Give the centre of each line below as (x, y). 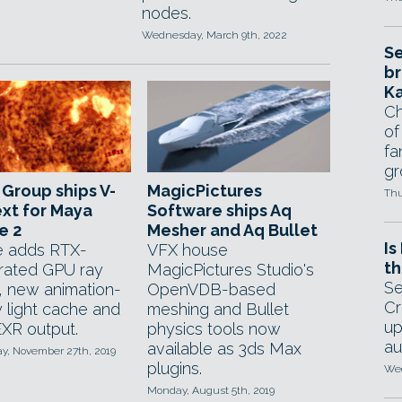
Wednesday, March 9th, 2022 (214, 35)
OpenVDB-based (211, 289)
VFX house (188, 250)
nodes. (166, 13)
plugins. (175, 368)
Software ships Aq (219, 210)
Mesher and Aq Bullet (232, 230)
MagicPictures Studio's (231, 270)
